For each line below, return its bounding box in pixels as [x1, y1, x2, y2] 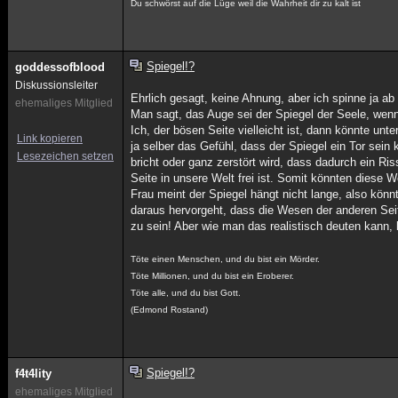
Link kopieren [17, 132, 83, 145]
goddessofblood [15, 60, 105, 74]
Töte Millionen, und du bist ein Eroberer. [131, 271, 295, 281]
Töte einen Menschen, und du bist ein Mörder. [131, 254, 321, 264]
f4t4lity [15, 367, 52, 380]
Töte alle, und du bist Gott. [131, 288, 242, 298]
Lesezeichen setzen [17, 150, 114, 163]
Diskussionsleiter [15, 79, 98, 92]
